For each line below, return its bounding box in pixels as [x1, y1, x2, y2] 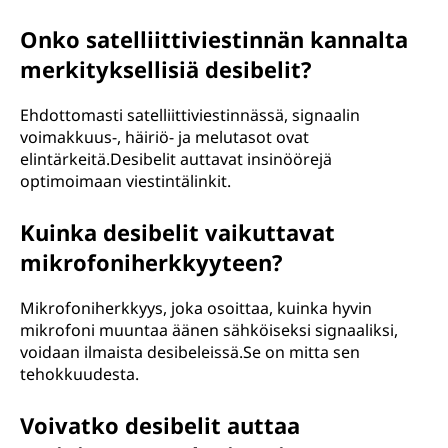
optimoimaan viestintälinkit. [20, 170, 231, 192]
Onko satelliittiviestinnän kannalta [20, 24, 408, 54]
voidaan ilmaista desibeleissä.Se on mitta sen [20, 341, 360, 363]
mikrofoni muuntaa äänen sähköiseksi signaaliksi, [20, 319, 398, 341]
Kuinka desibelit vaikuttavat [20, 217, 335, 247]
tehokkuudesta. [20, 363, 139, 385]
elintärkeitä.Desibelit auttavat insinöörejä [20, 148, 332, 170]
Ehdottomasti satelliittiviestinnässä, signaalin [20, 104, 360, 126]
